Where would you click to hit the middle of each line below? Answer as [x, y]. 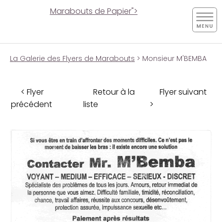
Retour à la [114, 92]
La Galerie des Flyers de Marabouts [72, 58]
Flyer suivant [183, 92]
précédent [31, 104]
